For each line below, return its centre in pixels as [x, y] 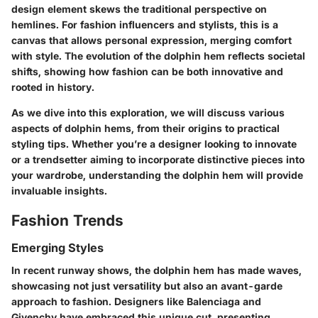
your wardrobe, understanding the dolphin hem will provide [157, 175]
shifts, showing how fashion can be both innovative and [147, 71]
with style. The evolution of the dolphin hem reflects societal [158, 55]
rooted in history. [53, 87]
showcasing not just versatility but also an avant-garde [147, 286]
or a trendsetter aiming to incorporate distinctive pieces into [158, 159]
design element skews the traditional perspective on [139, 9]
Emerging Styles [57, 248]
